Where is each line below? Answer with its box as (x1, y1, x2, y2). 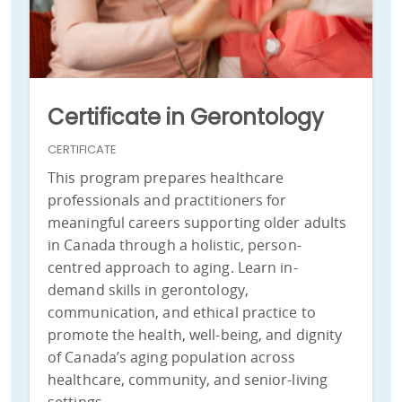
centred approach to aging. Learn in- (48, 258, 298, 278)
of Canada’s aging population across (48, 347, 296, 368)
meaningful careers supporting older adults (48, 213, 347, 233)
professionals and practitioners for (48, 190, 287, 211)
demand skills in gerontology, (48, 280, 249, 301)
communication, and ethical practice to (48, 302, 316, 323)
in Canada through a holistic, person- (48, 235, 301, 256)
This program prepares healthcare (48, 168, 284, 188)
